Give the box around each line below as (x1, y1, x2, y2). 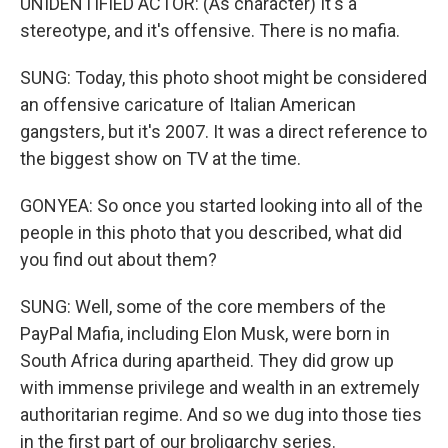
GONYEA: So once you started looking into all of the (20, 195, 423, 216)
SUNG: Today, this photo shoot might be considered (20, 67, 427, 88)
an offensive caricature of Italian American (20, 94, 356, 115)
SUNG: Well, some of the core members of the (20, 296, 386, 317)
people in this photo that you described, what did (20, 222, 402, 243)
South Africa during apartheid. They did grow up (20, 350, 394, 371)
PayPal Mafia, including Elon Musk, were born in (20, 323, 390, 344)
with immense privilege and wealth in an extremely (20, 377, 420, 398)
